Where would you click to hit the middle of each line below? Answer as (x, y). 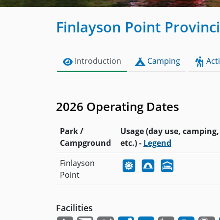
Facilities (74, 208)
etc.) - (132, 143)
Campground (85, 143)
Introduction (97, 61)
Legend (157, 143)
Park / (72, 131)
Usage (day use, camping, (170, 131)
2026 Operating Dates (118, 107)
